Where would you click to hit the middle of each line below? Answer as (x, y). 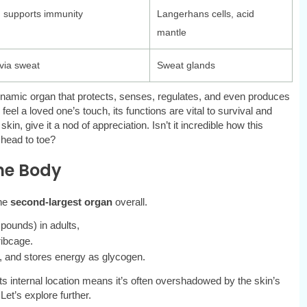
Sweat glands (186, 65)
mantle (171, 33)
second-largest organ (62, 202)
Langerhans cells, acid (205, 14)
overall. (132, 202)
